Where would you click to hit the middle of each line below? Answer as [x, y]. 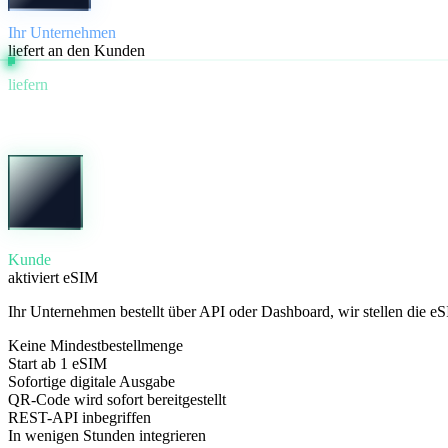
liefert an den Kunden [76, 50]
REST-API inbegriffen [79, 417]
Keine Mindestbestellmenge [95, 345]
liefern [28, 85]
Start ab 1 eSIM [57, 363]
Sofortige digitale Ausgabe [91, 381]
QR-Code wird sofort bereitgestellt [117, 399]
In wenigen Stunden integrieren [107, 435]
